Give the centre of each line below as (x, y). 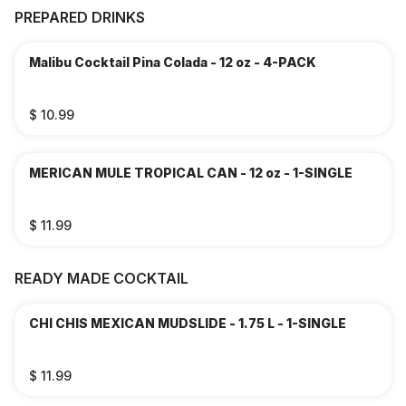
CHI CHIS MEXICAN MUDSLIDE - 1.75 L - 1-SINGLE (188, 323)
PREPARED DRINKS (80, 17)
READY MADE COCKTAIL (101, 278)
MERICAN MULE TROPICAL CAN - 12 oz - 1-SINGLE (280, 173)
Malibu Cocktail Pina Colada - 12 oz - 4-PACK (173, 62)
